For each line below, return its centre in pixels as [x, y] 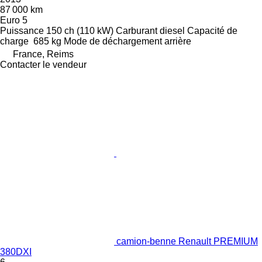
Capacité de [212, 30]
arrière [178, 41]
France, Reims [43, 54]
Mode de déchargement [113, 41]
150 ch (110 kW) [80, 30]
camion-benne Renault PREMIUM [187, 241]
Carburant [137, 30]
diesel [172, 30]
